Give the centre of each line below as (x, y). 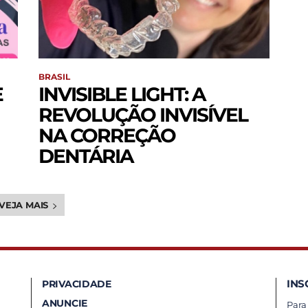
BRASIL (54, 77)
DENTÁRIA (86, 156)
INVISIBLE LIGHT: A (122, 95)
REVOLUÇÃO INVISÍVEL (143, 115)
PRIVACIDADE (77, 284)
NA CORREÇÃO (107, 136)
